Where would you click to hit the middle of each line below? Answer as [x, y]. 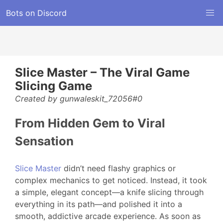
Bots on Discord [36, 13]
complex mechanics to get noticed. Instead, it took [111, 180]
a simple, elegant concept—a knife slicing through [109, 192]
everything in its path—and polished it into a [99, 204]
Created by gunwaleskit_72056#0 [79, 99]
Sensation [44, 141]
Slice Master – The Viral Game [102, 72]
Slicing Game [54, 86]
